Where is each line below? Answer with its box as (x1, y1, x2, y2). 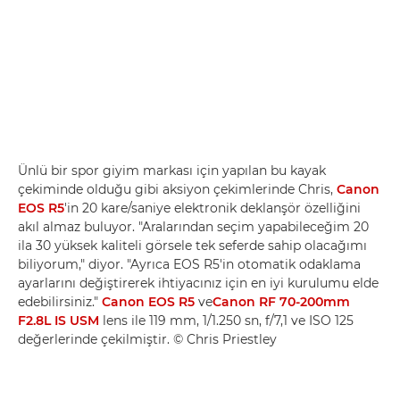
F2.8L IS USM (18, 312, 99, 329)
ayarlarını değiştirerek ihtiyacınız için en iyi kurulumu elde (18, 274, 379, 291)
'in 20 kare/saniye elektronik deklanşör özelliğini (64, 199, 361, 216)
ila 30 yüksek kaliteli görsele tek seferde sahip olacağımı (18, 237, 367, 254)
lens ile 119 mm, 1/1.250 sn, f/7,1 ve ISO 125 (99, 312, 354, 329)
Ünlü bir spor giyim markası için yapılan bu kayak (18, 162, 326, 179)
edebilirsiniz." (18, 293, 102, 310)
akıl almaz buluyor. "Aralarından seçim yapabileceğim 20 (18, 218, 369, 235)
